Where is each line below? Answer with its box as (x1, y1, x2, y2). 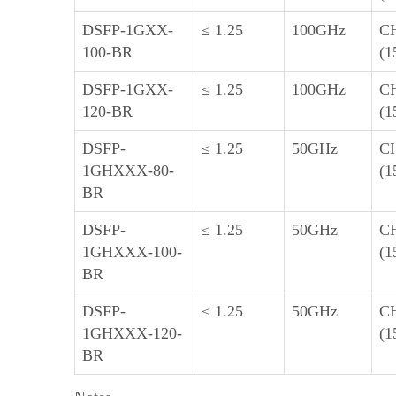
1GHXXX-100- (82, 243, 182, 261)
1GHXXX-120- (82, 324, 182, 342)
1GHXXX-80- (82, 162, 174, 179)
